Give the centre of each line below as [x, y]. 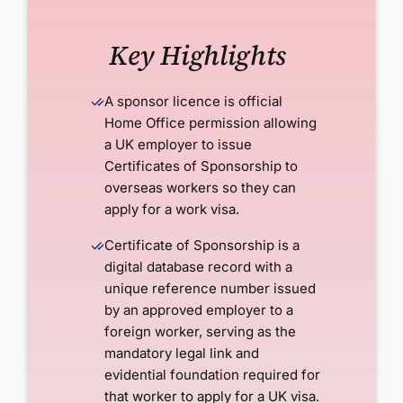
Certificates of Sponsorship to [201, 166]
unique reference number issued [210, 288]
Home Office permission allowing [211, 122]
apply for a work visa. [172, 209]
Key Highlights [198, 55]
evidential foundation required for [213, 374]
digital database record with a [199, 266]
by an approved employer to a [199, 309]
